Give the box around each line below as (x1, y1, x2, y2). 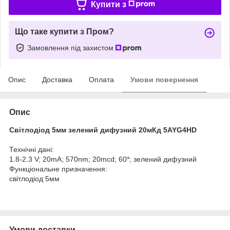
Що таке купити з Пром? (15, 27, 114, 36)
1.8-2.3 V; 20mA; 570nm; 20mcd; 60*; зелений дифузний (9, 155, 197, 163)
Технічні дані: (9, 145, 54, 154)
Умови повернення (130, 75, 198, 84)
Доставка (42, 75, 72, 84)
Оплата (89, 75, 114, 84)
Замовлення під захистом (27, 43, 116, 52)
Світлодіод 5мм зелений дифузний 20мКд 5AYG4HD (9, 125, 197, 134)
